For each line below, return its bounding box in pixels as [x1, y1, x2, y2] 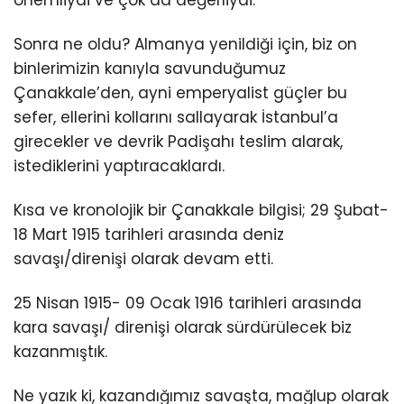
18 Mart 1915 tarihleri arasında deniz [14, 223, 284, 245]
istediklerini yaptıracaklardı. [14, 154, 225, 177]
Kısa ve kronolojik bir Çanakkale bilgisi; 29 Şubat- [14, 198, 389, 221]
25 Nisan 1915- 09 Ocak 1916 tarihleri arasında [14, 292, 362, 315]
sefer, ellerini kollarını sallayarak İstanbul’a [14, 106, 338, 128]
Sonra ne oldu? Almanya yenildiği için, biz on [14, 32, 357, 55]
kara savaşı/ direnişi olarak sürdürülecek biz [14, 317, 352, 339]
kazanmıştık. [14, 341, 107, 363]
